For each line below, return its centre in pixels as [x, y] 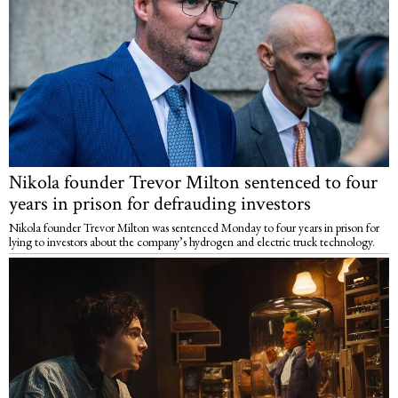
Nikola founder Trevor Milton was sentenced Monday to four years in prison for [194, 228]
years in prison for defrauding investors [160, 204]
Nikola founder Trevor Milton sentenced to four [193, 183]
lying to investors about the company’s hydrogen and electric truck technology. [192, 242]
